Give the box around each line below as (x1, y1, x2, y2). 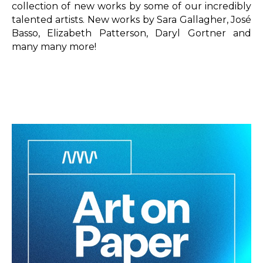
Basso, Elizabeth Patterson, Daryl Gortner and (12, 27, 251, 39)
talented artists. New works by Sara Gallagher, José (12, 14, 251, 25)
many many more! (12, 41, 96, 52)
